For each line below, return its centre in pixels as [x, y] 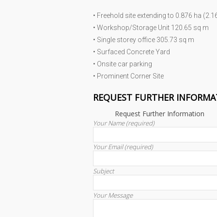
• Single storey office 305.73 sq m [144, 40]
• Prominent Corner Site [128, 76]
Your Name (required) [124, 123]
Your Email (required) [123, 147]
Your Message [113, 195]
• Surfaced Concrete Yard [132, 52]
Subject [103, 171]
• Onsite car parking [123, 64]
